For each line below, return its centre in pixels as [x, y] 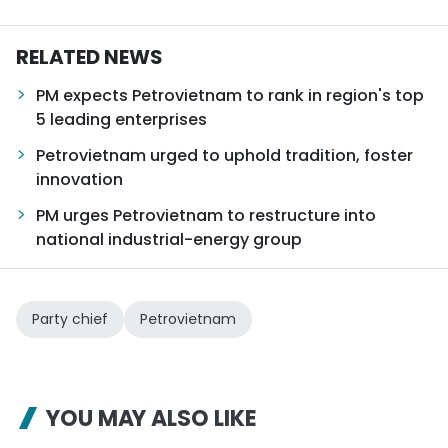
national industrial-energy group [169, 240]
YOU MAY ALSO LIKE [151, 419]
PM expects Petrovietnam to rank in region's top [230, 96]
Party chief [70, 319]
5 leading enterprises [121, 120]
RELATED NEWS [89, 57]
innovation [79, 180]
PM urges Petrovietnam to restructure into [206, 216]
